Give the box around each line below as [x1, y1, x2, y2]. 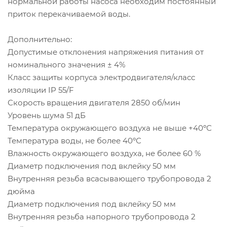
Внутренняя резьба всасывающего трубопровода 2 [8, 173, 211, 183]
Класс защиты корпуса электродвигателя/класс [8, 72, 195, 82]
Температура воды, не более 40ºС [8, 135, 141, 145]
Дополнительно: [8, 34, 72, 44]
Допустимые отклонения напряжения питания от [8, 47, 204, 57]
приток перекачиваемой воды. [8, 9, 130, 19]
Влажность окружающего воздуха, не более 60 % [8, 148, 201, 158]
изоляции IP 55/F [8, 85, 74, 95]
